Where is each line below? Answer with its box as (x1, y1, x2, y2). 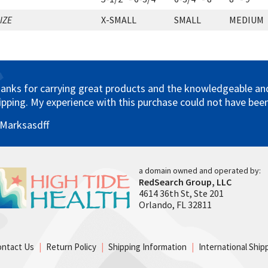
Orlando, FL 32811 (139, 199, 212, 211)
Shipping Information (108, 241, 187, 252)
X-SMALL (101, 14, 136, 26)
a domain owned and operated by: (139, 165, 261, 176)
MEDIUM (229, 14, 264, 26)
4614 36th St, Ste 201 (139, 187, 224, 199)
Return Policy (46, 241, 96, 252)
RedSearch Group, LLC (139, 176, 232, 188)
